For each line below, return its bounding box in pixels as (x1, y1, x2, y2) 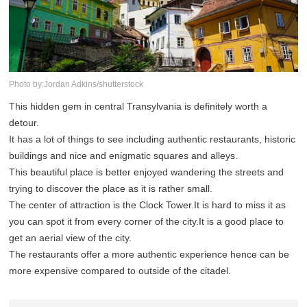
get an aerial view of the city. (9, 232, 132, 244)
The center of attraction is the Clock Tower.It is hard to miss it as (9, 199, 286, 211)
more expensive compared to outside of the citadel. (9, 265, 232, 277)
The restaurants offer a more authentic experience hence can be (9, 249, 290, 260)
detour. (9, 117, 40, 129)
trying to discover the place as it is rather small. (9, 183, 213, 195)
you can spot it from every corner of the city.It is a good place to (9, 216, 284, 228)
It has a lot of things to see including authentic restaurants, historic (9, 134, 296, 145)
